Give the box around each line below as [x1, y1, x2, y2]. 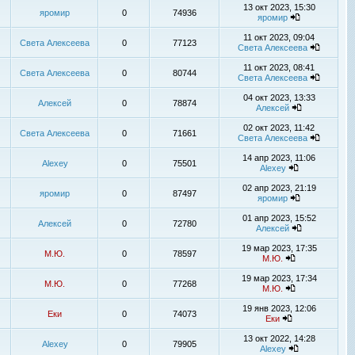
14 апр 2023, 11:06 [242, 153, 315, 162]
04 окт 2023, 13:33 [242, 93, 315, 102]
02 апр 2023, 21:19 [242, 183, 316, 193]
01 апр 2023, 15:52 [242, 213, 316, 223]
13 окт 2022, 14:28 [242, 334, 315, 343]
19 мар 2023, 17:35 [241, 243, 317, 253]
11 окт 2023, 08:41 [243, 63, 315, 72]
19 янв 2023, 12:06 [242, 303, 316, 313]
